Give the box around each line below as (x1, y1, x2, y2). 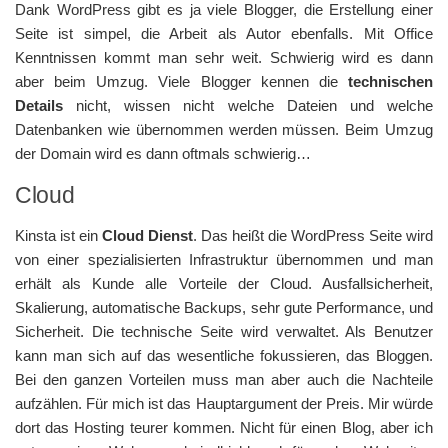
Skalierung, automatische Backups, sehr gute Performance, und (15, 299, 433, 316)
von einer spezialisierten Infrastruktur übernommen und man (15, 251, 433, 268)
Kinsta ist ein (15, 227, 102, 244)
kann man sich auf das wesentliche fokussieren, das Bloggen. (15, 347, 433, 364)
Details (15, 97, 63, 114)
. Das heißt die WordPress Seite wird (193, 227, 433, 244)
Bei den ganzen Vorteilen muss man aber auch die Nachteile (15, 371, 433, 388)
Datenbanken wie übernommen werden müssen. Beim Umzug (15, 121, 433, 138)
